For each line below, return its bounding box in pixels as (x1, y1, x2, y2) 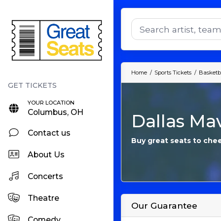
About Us (28, 149, 65, 159)
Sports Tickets (154, 69, 191, 76)
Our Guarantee (131, 200, 197, 211)
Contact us (28, 128, 71, 138)
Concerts (28, 171, 64, 181)
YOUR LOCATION (28, 99, 75, 107)
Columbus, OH (28, 108, 84, 117)
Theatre (28, 193, 60, 203)
